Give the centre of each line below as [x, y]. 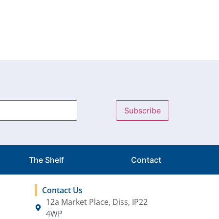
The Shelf [46, 160]
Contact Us [62, 190]
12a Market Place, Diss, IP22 [97, 202]
